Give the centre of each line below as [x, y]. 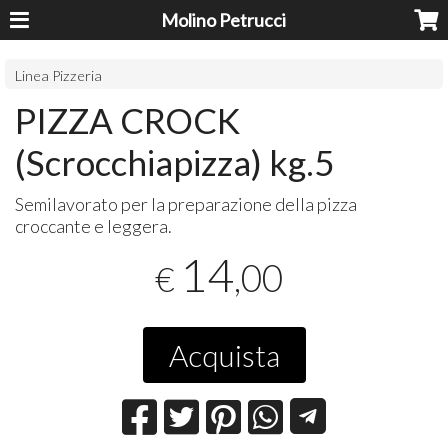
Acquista [224, 354]
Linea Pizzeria [59, 75]
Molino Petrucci [224, 20]
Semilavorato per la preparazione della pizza [186, 203]
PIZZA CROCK [128, 119]
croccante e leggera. [94, 225]
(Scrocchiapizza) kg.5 [175, 161]
